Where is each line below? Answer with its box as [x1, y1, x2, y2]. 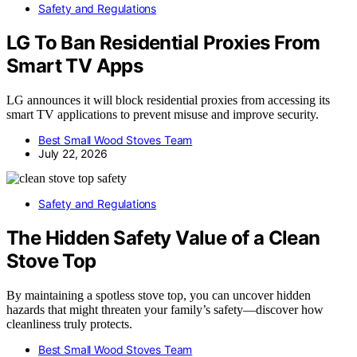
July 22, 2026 [38, 147, 108, 161]
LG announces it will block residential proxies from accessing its [6, 93, 330, 108]
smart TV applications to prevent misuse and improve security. [6, 108, 319, 122]
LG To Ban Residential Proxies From [6, 31, 320, 55]
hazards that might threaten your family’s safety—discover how [6, 302, 324, 316]
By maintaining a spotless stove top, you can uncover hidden [6, 288, 311, 302]
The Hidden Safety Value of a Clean [6, 226, 320, 250]
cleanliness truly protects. [6, 316, 132, 331]
